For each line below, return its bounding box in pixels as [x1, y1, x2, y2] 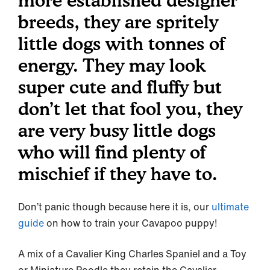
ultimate [212, 199, 249, 214]
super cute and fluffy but [18, 76, 222, 98]
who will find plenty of [18, 141, 206, 163]
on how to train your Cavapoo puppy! [44, 216, 219, 230]
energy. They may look [18, 54, 206, 76]
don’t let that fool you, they [18, 98, 242, 119]
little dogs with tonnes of [18, 33, 225, 54]
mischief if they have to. [18, 163, 227, 184]
